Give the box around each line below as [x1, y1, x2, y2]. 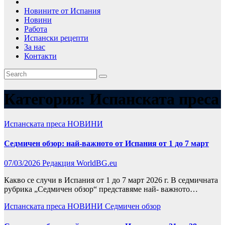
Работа [24, 25, 47, 33]
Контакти [24, 52, 57, 60]
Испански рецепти [24, 34, 88, 42]
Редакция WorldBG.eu [42, 159, 117, 168]
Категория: [4, 90, 89, 108]
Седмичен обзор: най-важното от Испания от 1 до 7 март [4, 139, 209, 148]
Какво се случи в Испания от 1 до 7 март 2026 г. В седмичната [4, 176, 218, 185]
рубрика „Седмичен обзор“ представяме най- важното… [4, 185, 198, 194]
